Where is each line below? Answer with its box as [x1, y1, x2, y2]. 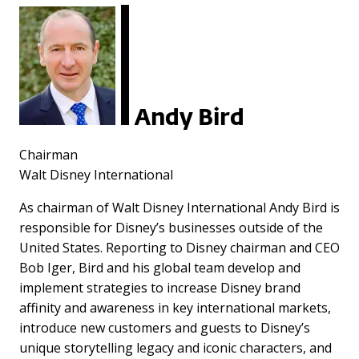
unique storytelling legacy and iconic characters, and [19, 338, 332, 357]
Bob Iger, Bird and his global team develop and [19, 258, 301, 276]
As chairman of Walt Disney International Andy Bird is [19, 198, 340, 216]
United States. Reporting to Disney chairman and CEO [19, 238, 340, 256]
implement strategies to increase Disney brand [19, 278, 301, 296]
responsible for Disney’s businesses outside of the [19, 218, 323, 236]
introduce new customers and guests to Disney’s [19, 318, 310, 337]
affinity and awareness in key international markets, [19, 298, 331, 317]
